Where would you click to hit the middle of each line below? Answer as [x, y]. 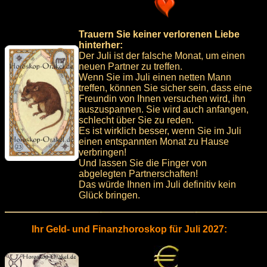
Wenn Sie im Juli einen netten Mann [155, 77]
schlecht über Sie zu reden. [136, 120]
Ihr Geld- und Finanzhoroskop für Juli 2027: [129, 229]
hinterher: [101, 45]
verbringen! [103, 152]
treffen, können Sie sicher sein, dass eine [165, 88]
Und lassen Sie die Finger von [143, 163]
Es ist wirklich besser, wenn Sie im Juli [160, 131]
